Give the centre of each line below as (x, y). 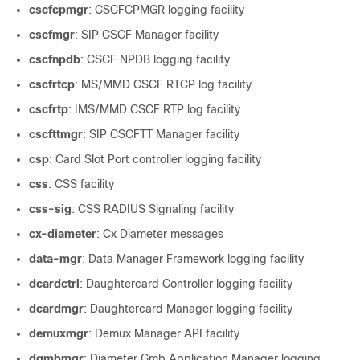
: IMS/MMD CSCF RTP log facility (154, 109)
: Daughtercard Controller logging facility (186, 284)
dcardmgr (56, 309)
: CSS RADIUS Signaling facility (153, 209)
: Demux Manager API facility (164, 333)
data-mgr (55, 259)
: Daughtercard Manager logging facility (188, 309)
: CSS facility (81, 184)
